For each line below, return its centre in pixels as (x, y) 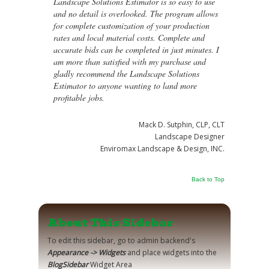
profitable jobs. (79, 98)
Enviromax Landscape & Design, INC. (162, 149)
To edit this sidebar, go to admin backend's (121, 240)
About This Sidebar (110, 223)
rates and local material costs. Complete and (129, 38)
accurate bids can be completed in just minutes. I (136, 50)
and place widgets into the (171, 252)
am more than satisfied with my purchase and (130, 62)
